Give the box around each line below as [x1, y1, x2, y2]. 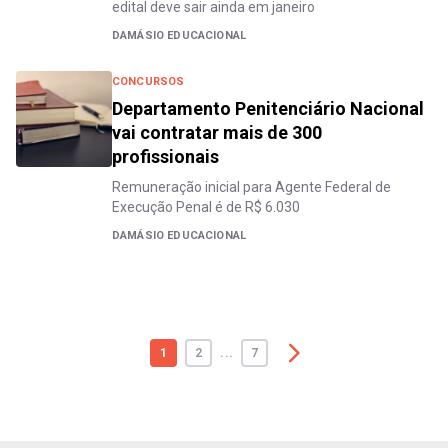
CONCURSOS [112, 74, 185, 88]
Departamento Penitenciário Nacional [112, 97, 424, 119]
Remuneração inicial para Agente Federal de [112, 178, 391, 195]
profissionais [112, 145, 219, 167]
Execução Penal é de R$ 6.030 [112, 198, 300, 215]
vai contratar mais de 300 [112, 121, 322, 143]
